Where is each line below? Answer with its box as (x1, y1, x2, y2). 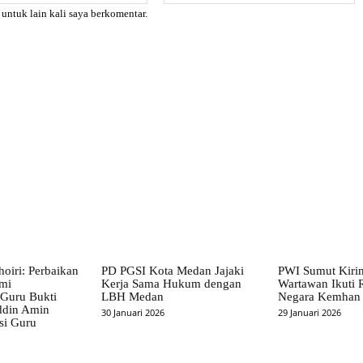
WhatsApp (194, 92, 233, 103)
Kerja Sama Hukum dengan (101, 277, 242, 291)
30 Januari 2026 (101, 306, 165, 319)
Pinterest (111, 92, 143, 103)
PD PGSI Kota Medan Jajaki (101, 264, 245, 278)
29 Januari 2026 (277, 306, 341, 319)
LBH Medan (101, 290, 164, 304)
